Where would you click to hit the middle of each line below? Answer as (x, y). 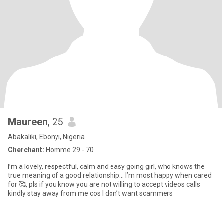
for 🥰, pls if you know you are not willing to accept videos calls (104, 184)
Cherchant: (26, 150)
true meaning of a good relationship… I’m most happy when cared (110, 175)
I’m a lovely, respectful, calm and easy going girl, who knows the (106, 166)
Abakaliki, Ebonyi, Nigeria (46, 137)
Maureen (28, 122)
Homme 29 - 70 (69, 150)
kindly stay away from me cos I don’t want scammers (90, 193)
